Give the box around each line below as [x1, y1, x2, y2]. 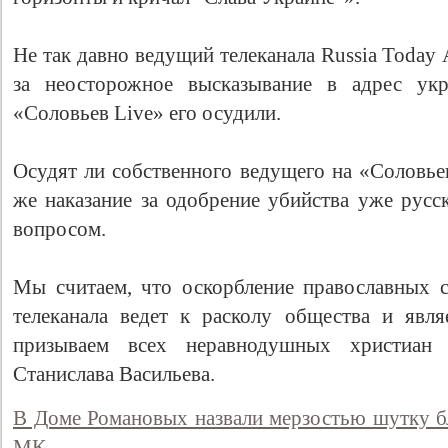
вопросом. [13, 217, 106, 241]
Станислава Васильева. [13, 362, 215, 386]
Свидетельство [305, 234, 407, 251]
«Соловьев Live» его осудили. [13, 101, 281, 125]
